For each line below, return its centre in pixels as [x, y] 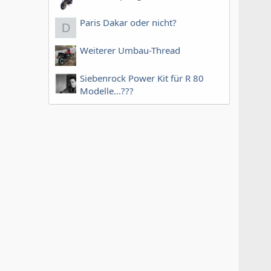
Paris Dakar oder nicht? [128, 22]
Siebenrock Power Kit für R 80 [142, 78]
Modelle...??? [107, 90]
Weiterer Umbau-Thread [130, 50]
